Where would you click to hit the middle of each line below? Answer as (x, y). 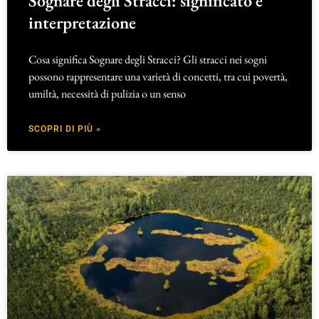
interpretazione (82, 22)
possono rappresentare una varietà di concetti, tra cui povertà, (158, 76)
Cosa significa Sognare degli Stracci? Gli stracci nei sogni (148, 59)
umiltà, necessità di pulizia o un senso (107, 93)
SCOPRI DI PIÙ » (65, 129)
